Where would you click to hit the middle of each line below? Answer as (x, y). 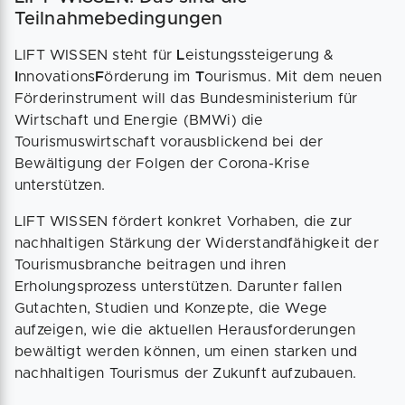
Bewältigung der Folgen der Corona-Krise (162, 164)
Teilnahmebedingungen (119, 19)
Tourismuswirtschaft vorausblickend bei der (169, 142)
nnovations (57, 77)
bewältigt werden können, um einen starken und (186, 352)
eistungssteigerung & (259, 56)
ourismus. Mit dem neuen (293, 77)
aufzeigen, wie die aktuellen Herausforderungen (185, 330)
